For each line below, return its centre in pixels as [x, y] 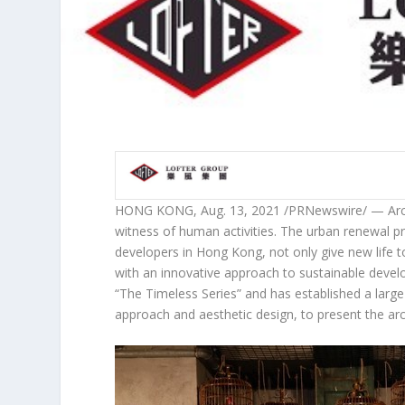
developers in [156, 252]
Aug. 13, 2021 [241, 211]
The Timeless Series [179, 294]
